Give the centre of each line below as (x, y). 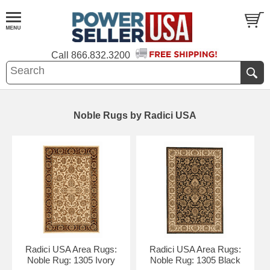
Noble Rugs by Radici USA (135, 115)
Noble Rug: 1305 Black (195, 260)
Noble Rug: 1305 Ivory (71, 260)
